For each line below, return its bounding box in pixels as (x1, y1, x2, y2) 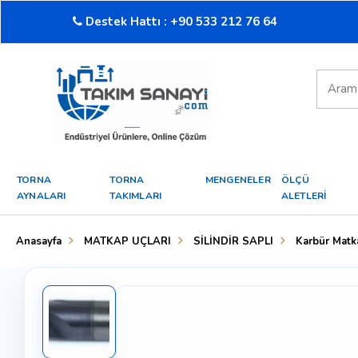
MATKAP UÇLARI (84, 234, 171, 249)
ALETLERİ (280, 189, 327, 203)
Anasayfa (16, 234, 62, 249)
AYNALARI (17, 189, 66, 203)
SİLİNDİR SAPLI (193, 234, 273, 249)
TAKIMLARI (109, 189, 162, 203)
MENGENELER (205, 173, 271, 187)
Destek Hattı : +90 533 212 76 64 (82, 14, 277, 30)
